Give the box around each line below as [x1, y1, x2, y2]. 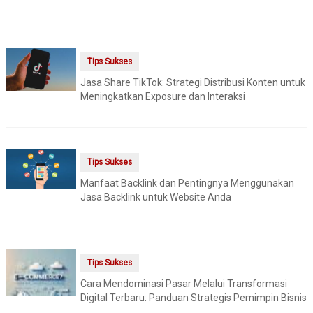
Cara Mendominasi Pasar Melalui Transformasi [80, 278, 287, 290]
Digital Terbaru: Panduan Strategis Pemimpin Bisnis [80, 292, 307, 304]
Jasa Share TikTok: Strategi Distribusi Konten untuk [80, 77, 305, 89]
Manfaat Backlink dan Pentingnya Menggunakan [80, 177, 294, 189]
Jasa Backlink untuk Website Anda [80, 191, 231, 203]
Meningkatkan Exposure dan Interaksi [80, 91, 245, 103]
